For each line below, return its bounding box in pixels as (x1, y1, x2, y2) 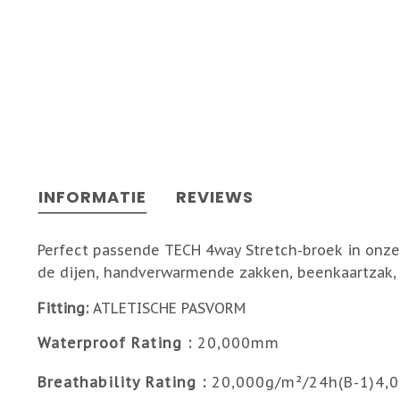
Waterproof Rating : (37, 334, 197, 352)
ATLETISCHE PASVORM (93, 299, 250, 317)
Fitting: (37, 299, 93, 317)
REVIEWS (176, 186, 254, 208)
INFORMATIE (38, 186, 146, 208)
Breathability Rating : (37, 373, 212, 391)
